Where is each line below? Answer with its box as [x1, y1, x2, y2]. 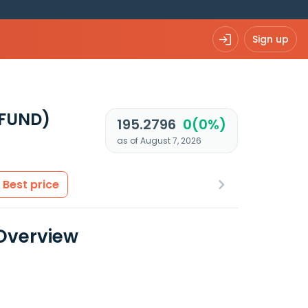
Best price [3, 177, 59, 192]
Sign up [252, 32, 289, 46]
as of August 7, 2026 [116, 135, 201, 146]
